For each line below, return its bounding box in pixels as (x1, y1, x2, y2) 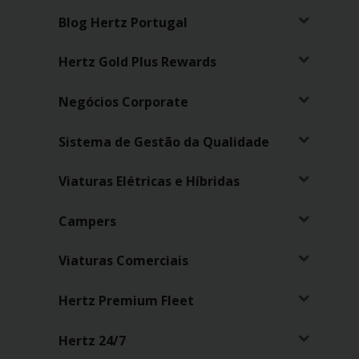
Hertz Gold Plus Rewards (58, 53, 217, 71)
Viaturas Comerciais (58, 252, 189, 270)
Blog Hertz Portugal (58, 13, 188, 31)
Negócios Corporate (58, 93, 189, 111)
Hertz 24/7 (58, 331, 127, 349)
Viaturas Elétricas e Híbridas (58, 172, 240, 191)
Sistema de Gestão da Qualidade (58, 132, 270, 151)
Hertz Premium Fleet (58, 291, 195, 309)
